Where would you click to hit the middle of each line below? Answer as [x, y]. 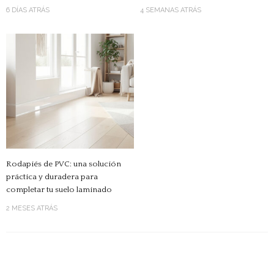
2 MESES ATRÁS [32, 208]
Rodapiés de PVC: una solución [64, 164]
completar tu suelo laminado [59, 189]
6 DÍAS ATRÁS [28, 10]
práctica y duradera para [52, 176]
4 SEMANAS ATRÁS [171, 10]
